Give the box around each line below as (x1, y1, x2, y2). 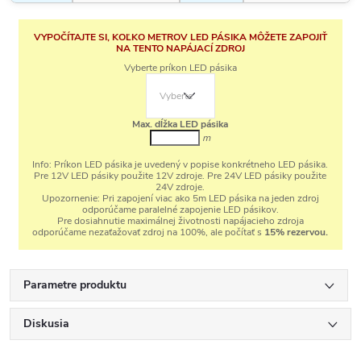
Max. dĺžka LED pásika (132, 118, 229, 131)
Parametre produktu (23, 277, 127, 293)
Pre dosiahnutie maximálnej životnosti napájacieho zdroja (56, 214, 304, 227)
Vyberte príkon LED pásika (123, 61, 237, 74)
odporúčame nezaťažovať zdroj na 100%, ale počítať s (32, 226, 265, 239)
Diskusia (23, 316, 69, 331)
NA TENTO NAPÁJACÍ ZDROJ (115, 42, 245, 55)
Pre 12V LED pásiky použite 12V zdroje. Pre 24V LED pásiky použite (34, 169, 327, 182)
